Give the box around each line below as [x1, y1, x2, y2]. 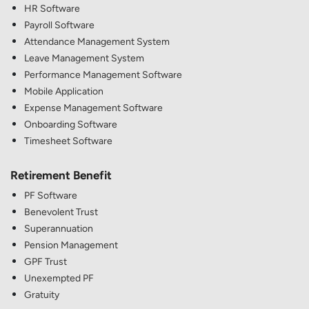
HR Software [24, 3, 80, 15]
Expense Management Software [24, 102, 163, 114]
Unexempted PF [24, 272, 94, 285]
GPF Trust [24, 256, 67, 268]
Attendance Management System [24, 36, 170, 48]
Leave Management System [24, 52, 144, 65]
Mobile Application [24, 86, 103, 98]
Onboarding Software [24, 119, 117, 131]
